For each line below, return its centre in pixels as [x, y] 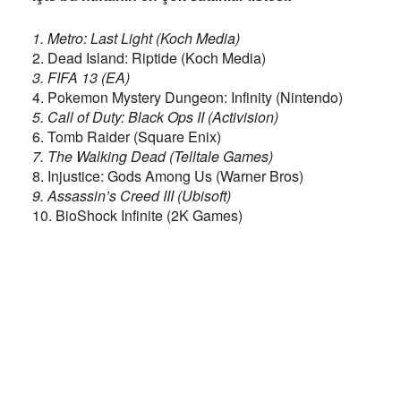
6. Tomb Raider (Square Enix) [127, 137]
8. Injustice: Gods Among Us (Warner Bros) [168, 176]
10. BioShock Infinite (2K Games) [137, 215]
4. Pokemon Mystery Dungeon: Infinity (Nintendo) [188, 97]
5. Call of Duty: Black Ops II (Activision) [155, 117]
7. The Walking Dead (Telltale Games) [153, 156]
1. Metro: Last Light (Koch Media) [136, 38]
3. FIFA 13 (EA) [81, 77]
